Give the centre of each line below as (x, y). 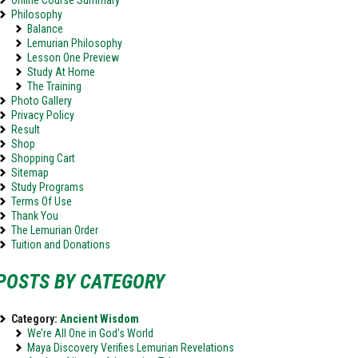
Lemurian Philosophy (75, 43)
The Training (54, 86)
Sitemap (30, 173)
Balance (45, 29)
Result (26, 129)
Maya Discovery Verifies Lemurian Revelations (131, 348)
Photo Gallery (42, 101)
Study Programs (48, 187)
